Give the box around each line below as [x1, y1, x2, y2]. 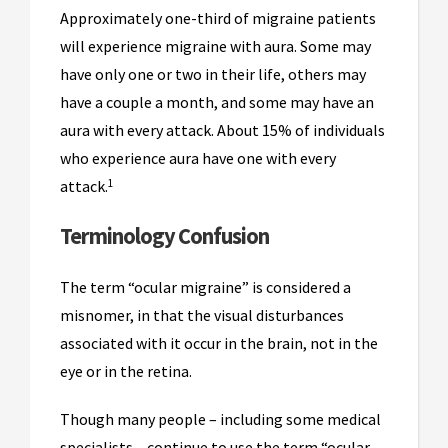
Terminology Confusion [60, 222, 269, 251]
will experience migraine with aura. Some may [60, 36, 371, 57]
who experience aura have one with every [60, 148, 336, 169]
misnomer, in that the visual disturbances [60, 305, 344, 326]
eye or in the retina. [60, 361, 198, 382]
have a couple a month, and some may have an [60, 92, 374, 113]
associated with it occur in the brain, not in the [60, 333, 378, 354]
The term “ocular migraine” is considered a [60, 277, 351, 298]
